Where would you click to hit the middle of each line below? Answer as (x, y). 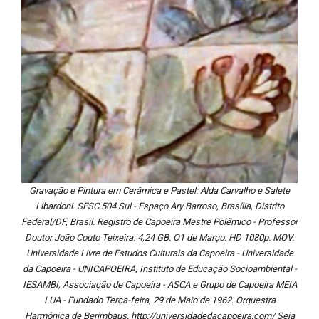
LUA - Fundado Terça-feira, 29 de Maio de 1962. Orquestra (159, 300)
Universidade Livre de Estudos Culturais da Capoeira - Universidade (159, 253)
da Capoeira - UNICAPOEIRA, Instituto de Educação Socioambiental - (159, 269)
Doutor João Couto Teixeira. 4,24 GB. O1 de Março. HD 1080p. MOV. (159, 238)
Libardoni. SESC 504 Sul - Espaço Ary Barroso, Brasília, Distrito (159, 206)
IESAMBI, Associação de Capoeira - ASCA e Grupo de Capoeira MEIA (159, 285)
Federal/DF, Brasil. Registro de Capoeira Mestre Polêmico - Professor (159, 222)
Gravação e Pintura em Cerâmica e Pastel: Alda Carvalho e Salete (159, 191)
